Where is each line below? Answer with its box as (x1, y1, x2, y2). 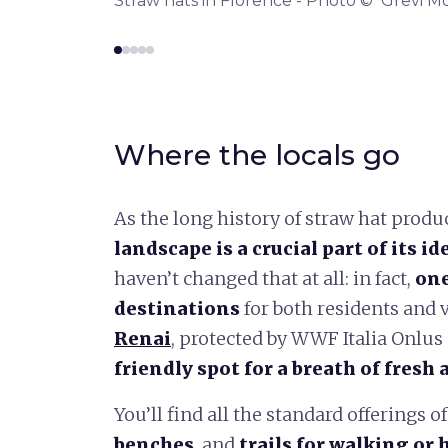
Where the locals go (114, 137, 400, 172)
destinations (114, 296, 240, 320)
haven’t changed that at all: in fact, (114, 266, 415, 290)
